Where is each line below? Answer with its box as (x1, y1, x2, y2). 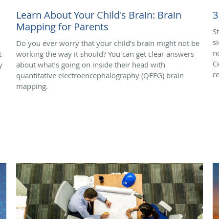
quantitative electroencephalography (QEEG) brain (16, 70, 184, 80)
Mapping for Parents (16, 20, 109, 33)
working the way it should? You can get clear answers (16, 48, 194, 59)
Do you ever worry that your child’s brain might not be (16, 38, 199, 48)
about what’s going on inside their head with (16, 59, 165, 69)
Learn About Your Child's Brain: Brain (16, 8, 181, 22)
